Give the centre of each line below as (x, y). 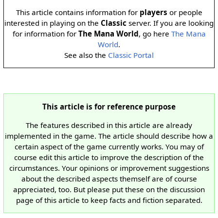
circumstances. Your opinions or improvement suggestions (109, 168)
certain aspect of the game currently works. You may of (109, 146)
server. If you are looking (170, 23)
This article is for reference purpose (109, 107)
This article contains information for (78, 12)
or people (185, 12)
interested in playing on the (53, 23)
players (153, 12)
